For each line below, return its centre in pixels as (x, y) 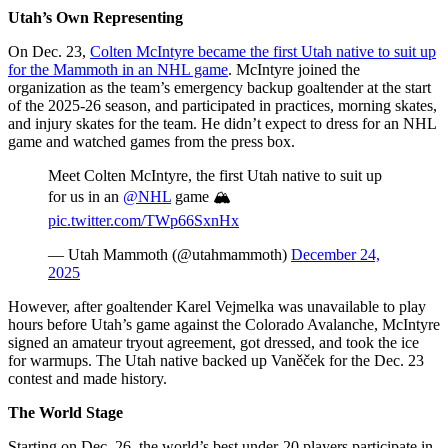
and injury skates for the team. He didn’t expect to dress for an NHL (222, 123)
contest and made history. (89, 378)
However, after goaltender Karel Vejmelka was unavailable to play (217, 306)
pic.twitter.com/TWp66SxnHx (143, 220)
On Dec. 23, (49, 51)
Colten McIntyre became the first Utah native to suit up (263, 51)
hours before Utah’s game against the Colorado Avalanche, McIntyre (224, 324)
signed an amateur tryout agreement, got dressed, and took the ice (213, 342)
